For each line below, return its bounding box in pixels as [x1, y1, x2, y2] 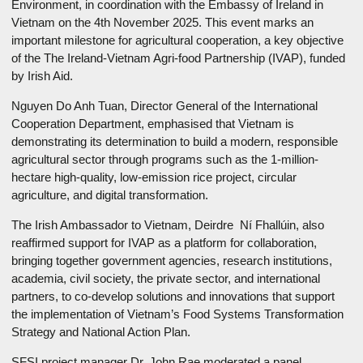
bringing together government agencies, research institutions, [11, 253, 332, 267]
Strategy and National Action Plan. [11, 324, 190, 339]
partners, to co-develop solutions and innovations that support [11, 288, 335, 303]
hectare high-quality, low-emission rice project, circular [11, 169, 297, 184]
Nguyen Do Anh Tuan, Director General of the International [11, 98, 318, 113]
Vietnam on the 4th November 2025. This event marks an [11, 15, 314, 29]
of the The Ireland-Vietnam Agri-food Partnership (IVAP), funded [11, 50, 345, 65]
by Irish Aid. [11, 68, 76, 83]
